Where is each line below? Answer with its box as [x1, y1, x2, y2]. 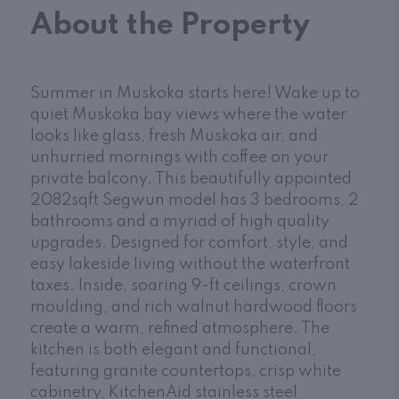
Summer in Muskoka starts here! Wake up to [30, 85, 360, 102]
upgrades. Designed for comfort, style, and [30, 234, 348, 251]
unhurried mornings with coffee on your [30, 149, 329, 166]
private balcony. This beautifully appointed [30, 170, 352, 187]
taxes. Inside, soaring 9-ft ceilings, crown [30, 277, 337, 294]
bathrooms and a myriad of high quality [30, 213, 330, 230]
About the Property [30, 10, 310, 41]
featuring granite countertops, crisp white [30, 362, 341, 379]
